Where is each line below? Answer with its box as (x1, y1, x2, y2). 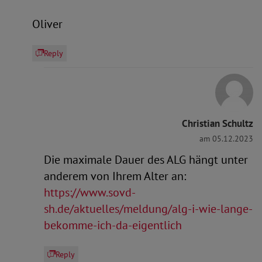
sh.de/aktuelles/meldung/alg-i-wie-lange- (44, 201, 253, 216)
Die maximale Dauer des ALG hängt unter (44, 152, 248, 167)
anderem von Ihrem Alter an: (44, 168, 186, 184)
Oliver (32, 16, 63, 32)
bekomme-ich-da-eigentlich (44, 218, 182, 233)
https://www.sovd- (44, 185, 136, 200)
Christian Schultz (182, 117, 253, 130)
